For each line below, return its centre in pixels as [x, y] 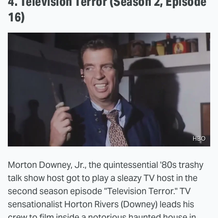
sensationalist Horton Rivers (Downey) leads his [101, 204]
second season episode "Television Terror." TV [99, 191]
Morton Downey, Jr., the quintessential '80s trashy [106, 164]
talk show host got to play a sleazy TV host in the [103, 178]
